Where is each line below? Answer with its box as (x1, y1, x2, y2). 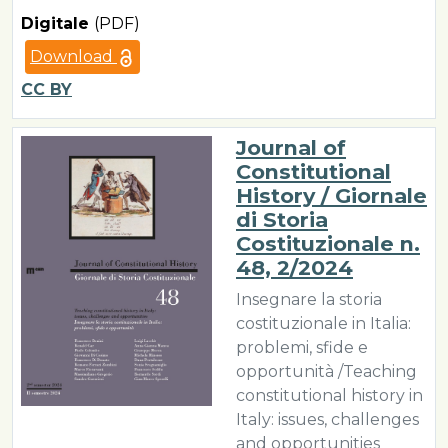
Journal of (236, 135, 346, 160)
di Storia (236, 207, 328, 232)
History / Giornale (236, 183, 427, 208)
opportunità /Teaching (236, 362, 417, 381)
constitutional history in (236, 386, 423, 405)
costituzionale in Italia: (236, 314, 411, 333)
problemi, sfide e (236, 338, 368, 357)
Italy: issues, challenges (236, 410, 419, 429)
